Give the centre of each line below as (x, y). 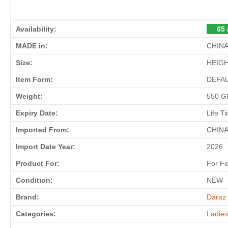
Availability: (36, 29)
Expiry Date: (37, 113)
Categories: (36, 214)
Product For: (38, 164)
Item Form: (34, 80)
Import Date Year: (46, 147)
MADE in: (32, 46)
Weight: (29, 96)
